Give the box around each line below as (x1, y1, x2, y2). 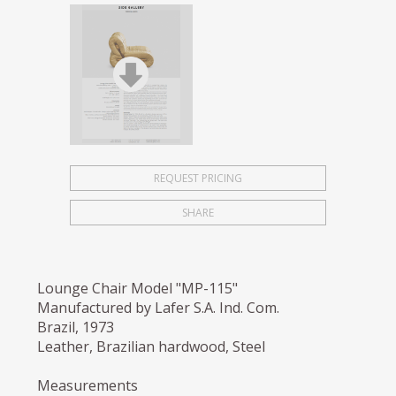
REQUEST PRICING (153, 170, 242, 186)
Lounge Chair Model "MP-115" (37, 278, 239, 298)
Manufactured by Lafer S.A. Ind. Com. (37, 297, 280, 317)
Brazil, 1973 (37, 316, 115, 337)
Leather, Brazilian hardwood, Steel (37, 336, 266, 356)
